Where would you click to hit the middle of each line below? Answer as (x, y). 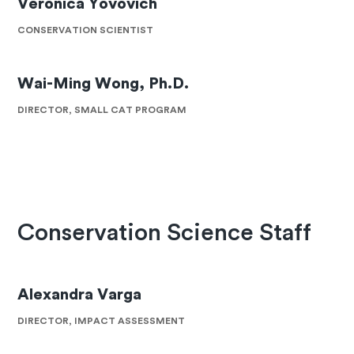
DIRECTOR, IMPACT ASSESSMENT (102, 321)
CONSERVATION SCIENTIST (86, 30)
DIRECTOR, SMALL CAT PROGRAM (102, 109)
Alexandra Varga (80, 295)
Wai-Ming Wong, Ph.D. (104, 83)
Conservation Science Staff (165, 233)
